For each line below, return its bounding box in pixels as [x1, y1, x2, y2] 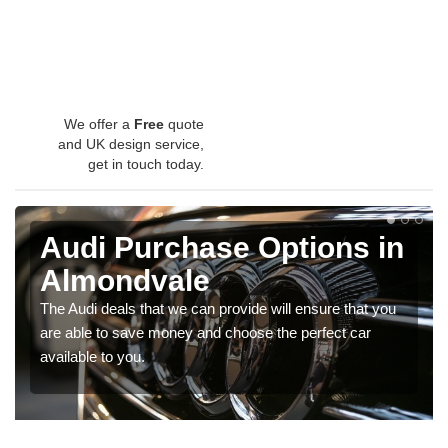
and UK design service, [58, 135, 204, 152]
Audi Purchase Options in [40, 230, 404, 264]
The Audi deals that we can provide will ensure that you [40, 299, 396, 317]
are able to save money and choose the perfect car [40, 323, 371, 341]
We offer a [64, 115, 134, 132]
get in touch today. [88, 155, 204, 172]
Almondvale [40, 263, 210, 297]
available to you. [40, 347, 145, 365]
